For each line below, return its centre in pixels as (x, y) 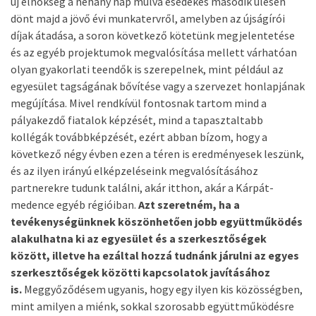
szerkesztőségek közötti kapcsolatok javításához (140, 272)
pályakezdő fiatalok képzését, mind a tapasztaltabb (137, 120)
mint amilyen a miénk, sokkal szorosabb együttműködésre (152, 306)
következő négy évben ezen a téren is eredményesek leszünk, (157, 154)
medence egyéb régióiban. (74, 205)
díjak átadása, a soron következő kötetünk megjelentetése (153, 35)
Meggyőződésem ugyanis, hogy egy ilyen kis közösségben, (162, 289)
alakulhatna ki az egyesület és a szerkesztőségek (139, 238)
